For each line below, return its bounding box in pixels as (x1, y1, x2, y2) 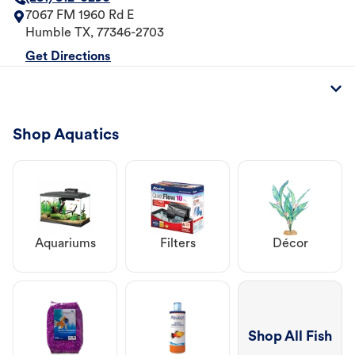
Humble (25, 27, 71, 40)
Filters (159, 238, 196, 251)
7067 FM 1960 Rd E (25, 10, 134, 23)
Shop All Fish (248, 329, 332, 345)
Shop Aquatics (13, 128, 119, 144)
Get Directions (25, 51, 111, 64)
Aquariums (34, 238, 96, 251)
